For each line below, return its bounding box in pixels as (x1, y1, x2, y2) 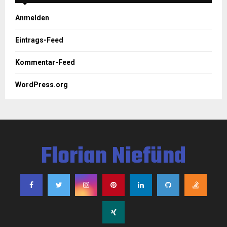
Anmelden (15, 9, 49, 18)
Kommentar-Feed (15, 54, 75, 62)
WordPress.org (15, 76, 68, 85)
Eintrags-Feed (15, 31, 63, 40)
